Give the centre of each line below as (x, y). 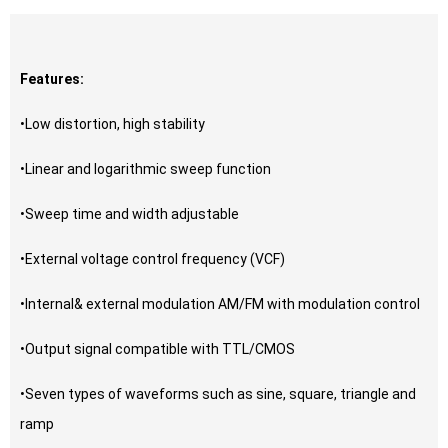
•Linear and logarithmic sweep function (145, 169)
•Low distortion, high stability (112, 124)
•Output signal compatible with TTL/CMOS (157, 349)
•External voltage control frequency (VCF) (152, 259)
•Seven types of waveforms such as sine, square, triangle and (218, 394)
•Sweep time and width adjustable (129, 214)
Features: (52, 79)
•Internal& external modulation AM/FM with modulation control (220, 304)
